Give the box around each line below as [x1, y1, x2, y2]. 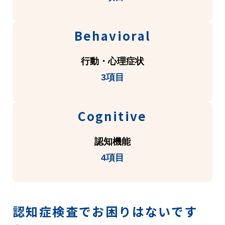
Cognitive [78, 107, 147, 125]
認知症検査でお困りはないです [13, 202, 198, 220]
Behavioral [74, 27, 151, 45]
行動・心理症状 [81, 56, 144, 67]
